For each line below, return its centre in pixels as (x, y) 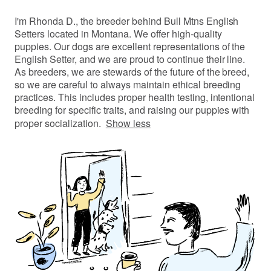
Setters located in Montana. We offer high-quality (118, 34)
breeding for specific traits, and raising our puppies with (132, 110)
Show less (128, 123)
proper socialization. (58, 123)
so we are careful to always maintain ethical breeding (128, 84)
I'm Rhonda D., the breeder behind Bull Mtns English (127, 21)
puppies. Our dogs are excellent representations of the (130, 46)
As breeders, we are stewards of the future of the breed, (132, 72)
